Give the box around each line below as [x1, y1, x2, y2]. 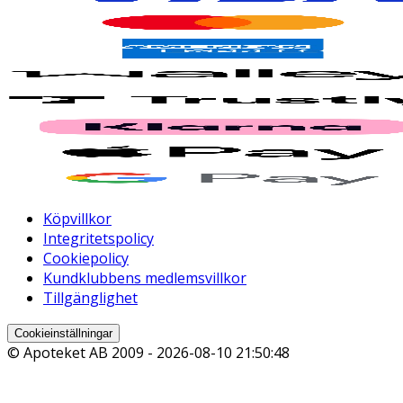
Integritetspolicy [43, 228, 154, 249]
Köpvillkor [43, 209, 112, 229]
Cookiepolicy [43, 248, 129, 269]
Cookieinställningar [14, 327, 112, 341]
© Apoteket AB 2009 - [7, 343, 157, 363]
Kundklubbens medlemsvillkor [43, 268, 246, 289]
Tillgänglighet [43, 288, 138, 309]
